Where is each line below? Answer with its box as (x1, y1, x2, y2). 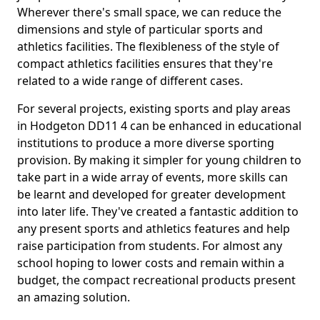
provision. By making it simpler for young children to (17, 152, 301, 168)
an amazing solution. (17, 289, 130, 305)
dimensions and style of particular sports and (17, 21, 263, 37)
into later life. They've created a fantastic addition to (17, 204, 299, 219)
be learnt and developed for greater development (17, 186, 286, 202)
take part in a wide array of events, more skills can (17, 169, 288, 185)
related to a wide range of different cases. (17, 73, 243, 89)
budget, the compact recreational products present (17, 272, 296, 288)
